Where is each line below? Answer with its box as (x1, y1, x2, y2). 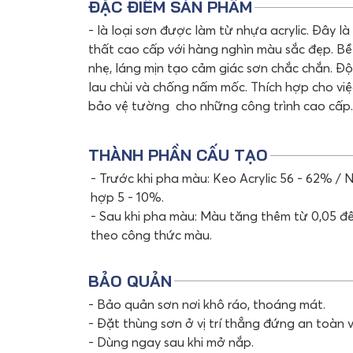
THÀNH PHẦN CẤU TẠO (88, 145, 268, 165)
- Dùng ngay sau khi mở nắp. (88, 333, 254, 350)
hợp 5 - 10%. (91, 189, 164, 206)
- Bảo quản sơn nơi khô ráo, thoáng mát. (88, 295, 325, 312)
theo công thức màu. (91, 227, 212, 243)
